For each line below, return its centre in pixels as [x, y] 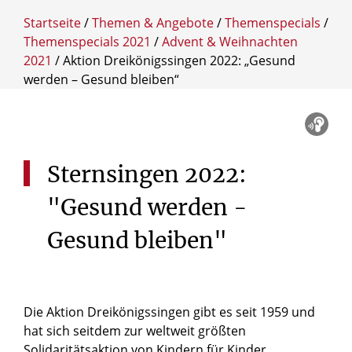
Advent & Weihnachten [230, 41]
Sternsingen [113, 174]
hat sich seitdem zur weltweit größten [135, 330]
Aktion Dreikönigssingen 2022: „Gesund [179, 60]
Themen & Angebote [153, 22]
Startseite [52, 22]
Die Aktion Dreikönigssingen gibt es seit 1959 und [169, 312]
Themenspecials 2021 [87, 41]
